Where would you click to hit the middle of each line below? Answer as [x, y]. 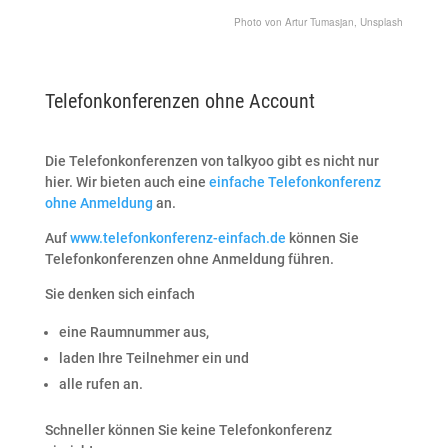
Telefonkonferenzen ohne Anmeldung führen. [190, 258]
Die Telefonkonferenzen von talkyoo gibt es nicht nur [211, 160]
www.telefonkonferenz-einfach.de [177, 237]
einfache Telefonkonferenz [294, 181]
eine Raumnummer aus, [133, 331]
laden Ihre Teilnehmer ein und [153, 357]
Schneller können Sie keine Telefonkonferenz [188, 429]
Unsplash [382, 21]
